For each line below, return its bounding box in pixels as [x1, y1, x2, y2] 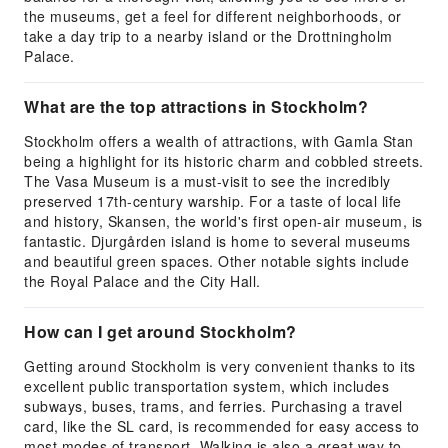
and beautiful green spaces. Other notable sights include [24, 251, 409, 271]
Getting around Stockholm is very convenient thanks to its [24, 356, 416, 376]
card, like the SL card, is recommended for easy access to [24, 416, 420, 436]
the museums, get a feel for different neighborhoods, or [24, 6, 402, 26]
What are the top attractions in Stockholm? [24, 95, 368, 118]
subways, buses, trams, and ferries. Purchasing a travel [24, 396, 403, 416]
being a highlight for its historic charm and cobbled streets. [24, 151, 424, 171]
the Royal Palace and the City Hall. [24, 271, 261, 291]
